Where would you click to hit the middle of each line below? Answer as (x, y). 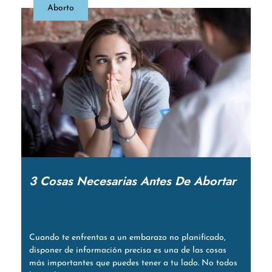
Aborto (61, 8)
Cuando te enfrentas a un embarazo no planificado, (127, 238)
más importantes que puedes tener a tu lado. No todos (133, 263)
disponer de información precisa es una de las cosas (127, 251)
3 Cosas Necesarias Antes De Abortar (132, 182)
